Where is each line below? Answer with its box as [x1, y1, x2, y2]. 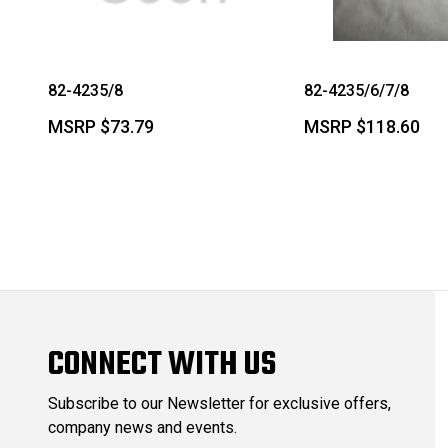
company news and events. [48, 417, 237, 437]
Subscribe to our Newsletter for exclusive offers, [48, 393, 391, 413]
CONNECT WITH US [48, 339, 276, 391]
